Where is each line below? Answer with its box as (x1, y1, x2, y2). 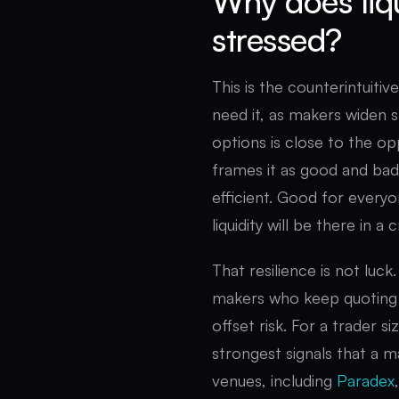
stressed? (212, 20, 342, 60)
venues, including (212, 370, 337, 390)
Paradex (337, 370, 395, 390)
